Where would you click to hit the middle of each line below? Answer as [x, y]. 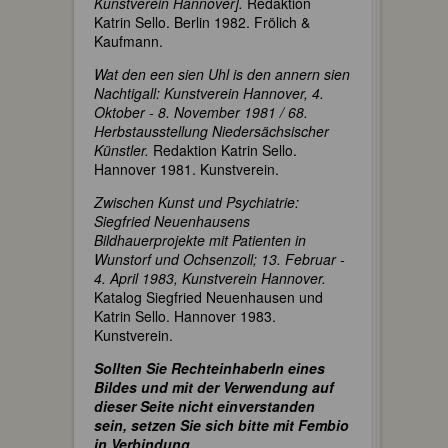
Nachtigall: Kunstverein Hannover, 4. [209, 93]
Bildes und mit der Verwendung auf [214, 387]
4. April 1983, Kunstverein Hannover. [210, 278]
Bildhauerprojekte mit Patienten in [200, 240]
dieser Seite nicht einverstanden [204, 406]
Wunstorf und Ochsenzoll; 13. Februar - [219, 259]
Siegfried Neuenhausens [172, 221]
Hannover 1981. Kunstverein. [186, 169]
